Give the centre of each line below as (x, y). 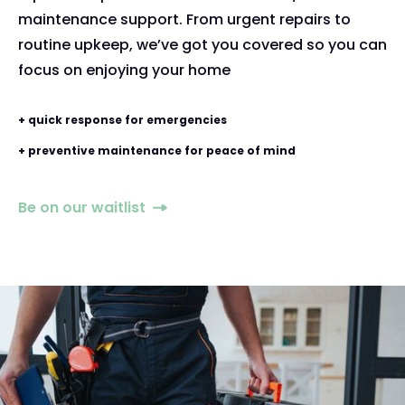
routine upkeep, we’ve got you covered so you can (202, 45)
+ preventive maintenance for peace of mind (157, 151)
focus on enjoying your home (124, 70)
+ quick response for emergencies (122, 120)
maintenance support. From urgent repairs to (184, 19)
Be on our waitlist (82, 207)
